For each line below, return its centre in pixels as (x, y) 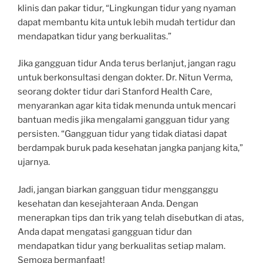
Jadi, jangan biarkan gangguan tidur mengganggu (118, 189)
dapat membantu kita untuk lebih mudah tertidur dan (127, 22)
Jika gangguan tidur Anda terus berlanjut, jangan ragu (127, 64)
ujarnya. (34, 162)
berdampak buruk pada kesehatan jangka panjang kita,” (130, 148)
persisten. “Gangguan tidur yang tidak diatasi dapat (122, 134)
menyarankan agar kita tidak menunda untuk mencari (127, 106)
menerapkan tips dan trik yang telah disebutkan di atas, (131, 218)
